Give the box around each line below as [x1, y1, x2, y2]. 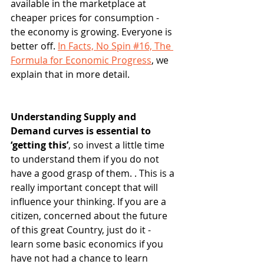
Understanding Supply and [11, 110, 138, 124]
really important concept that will [11, 181, 160, 194]
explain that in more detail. [11, 68, 130, 81]
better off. [11, 39, 58, 53]
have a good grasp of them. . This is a [11, 167, 177, 180]
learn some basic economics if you [11, 237, 166, 251]
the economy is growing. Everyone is [11, 25, 174, 39]
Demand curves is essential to [11, 124, 153, 138]
